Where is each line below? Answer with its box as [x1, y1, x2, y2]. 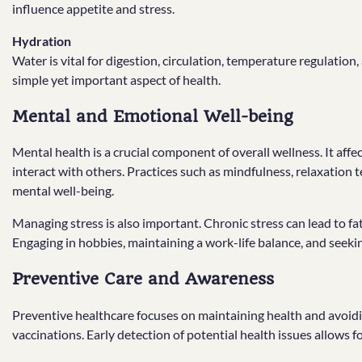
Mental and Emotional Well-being [12, 106, 293, 126]
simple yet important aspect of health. [12, 71, 221, 87]
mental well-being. [12, 183, 114, 199]
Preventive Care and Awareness [12, 269, 274, 289]
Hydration [12, 32, 71, 48]
